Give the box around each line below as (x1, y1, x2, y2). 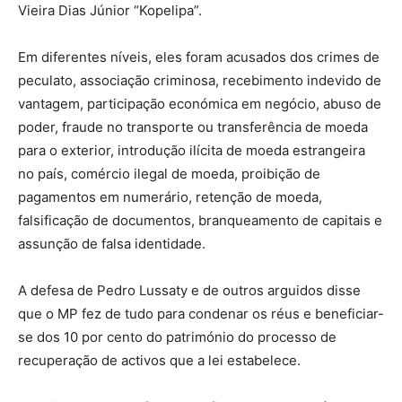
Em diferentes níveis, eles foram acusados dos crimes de (18, 48, 380, 66)
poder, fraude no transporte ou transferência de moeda (18, 118, 368, 135)
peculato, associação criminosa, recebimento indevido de (18, 71, 381, 89)
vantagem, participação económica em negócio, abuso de (18, 94, 381, 112)
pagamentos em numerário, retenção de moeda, (18, 188, 322, 205)
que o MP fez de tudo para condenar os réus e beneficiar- (18, 304, 384, 322)
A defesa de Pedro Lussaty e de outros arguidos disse (18, 281, 361, 299)
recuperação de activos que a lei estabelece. (18, 351, 301, 369)
